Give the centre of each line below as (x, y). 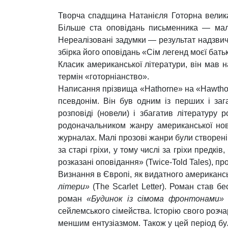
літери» (74, 187)
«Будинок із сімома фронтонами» (155, 199)
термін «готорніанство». (104, 77)
